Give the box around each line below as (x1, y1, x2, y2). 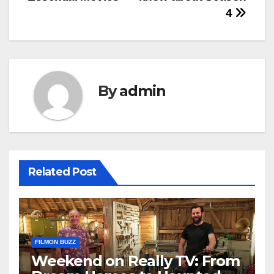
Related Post (28, 165, 97, 179)
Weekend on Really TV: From (31, 252, 240, 270)
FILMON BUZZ (35, 239, 76, 246)
